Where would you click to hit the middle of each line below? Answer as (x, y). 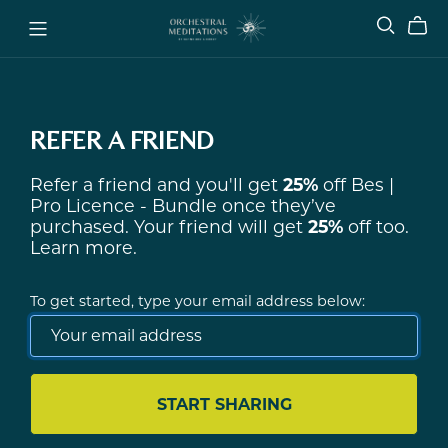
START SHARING (224, 404)
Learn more (81, 247)
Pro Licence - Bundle (123, 205)
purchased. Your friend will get (169, 226)
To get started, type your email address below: (197, 300)
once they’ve (276, 205)
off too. (376, 226)
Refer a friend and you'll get (156, 184)
